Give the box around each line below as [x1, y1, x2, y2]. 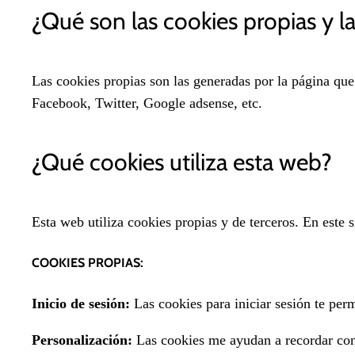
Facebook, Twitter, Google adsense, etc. [32, 95, 262, 112]
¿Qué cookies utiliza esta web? [32, 147, 332, 177]
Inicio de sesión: [32, 296, 130, 312]
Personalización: [32, 332, 132, 349]
